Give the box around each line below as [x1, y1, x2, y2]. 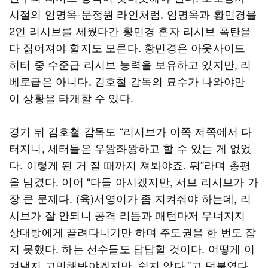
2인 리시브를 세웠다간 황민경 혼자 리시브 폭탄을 [9, 23, 252, 38]
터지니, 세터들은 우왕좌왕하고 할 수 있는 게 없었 [9, 140, 252, 156]
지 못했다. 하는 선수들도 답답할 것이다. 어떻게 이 [9, 240, 255, 256]
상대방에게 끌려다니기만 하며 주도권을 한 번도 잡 [9, 224, 257, 239]
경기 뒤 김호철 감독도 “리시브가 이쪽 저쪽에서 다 [9, 123, 252, 139]
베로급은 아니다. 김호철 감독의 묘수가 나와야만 [9, 73, 246, 89]
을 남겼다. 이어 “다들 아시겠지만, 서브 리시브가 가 [9, 173, 258, 189]
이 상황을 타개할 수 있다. [9, 90, 133, 105]
